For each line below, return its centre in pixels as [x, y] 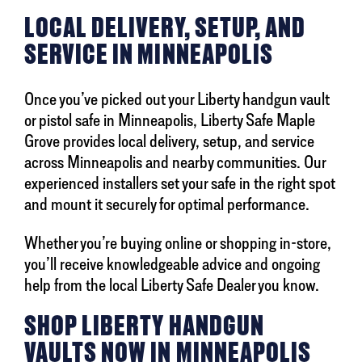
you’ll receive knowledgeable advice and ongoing [172, 264]
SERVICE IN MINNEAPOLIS [149, 55]
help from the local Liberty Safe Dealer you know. [172, 285]
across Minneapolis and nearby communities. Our [175, 162]
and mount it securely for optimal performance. [167, 204]
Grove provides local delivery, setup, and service [169, 141]
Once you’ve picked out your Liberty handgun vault [177, 99]
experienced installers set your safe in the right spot [180, 183]
